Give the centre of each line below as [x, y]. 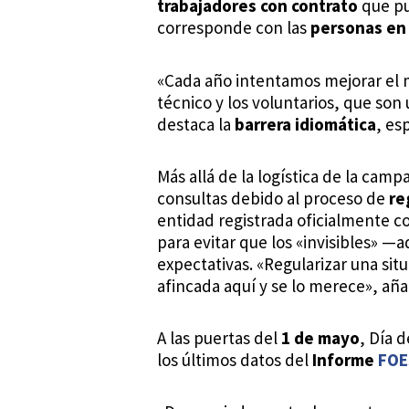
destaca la [196, 124]
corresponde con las [234, 28]
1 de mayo [320, 338]
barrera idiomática [305, 124]
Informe [345, 360]
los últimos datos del [235, 360]
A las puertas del [219, 338]
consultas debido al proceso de [273, 198]
